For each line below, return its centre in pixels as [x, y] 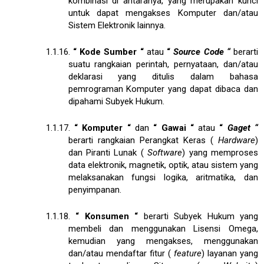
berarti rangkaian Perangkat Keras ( [143, 140]
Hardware [237, 140]
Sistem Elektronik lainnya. [117, 25]
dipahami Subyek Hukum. [116, 101]
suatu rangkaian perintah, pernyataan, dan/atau [163, 64]
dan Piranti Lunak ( [108, 152]
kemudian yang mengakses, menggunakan [163, 241]
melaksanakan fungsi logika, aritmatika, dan [163, 177]
